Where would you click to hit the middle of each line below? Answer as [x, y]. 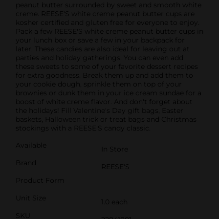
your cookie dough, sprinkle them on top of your [99, 84]
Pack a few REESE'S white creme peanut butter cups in [109, 31]
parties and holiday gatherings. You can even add [99, 57]
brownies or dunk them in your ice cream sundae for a [109, 93]
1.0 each [114, 202]
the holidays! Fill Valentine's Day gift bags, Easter [99, 110]
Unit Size [31, 198]
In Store [115, 149]
